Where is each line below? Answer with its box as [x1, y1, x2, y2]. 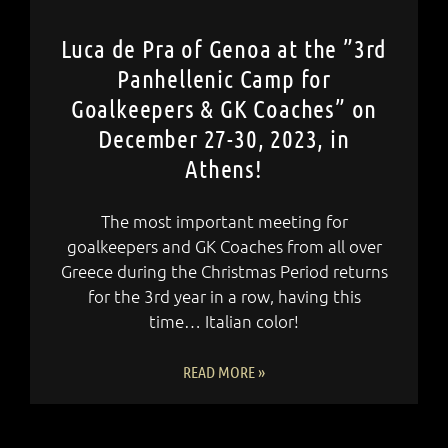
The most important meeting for [100, 210, 348, 233]
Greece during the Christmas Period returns [60, 260, 388, 283]
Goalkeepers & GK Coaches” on [70, 93, 378, 124]
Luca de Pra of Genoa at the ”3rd [60, 33, 388, 64]
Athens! [185, 153, 263, 184]
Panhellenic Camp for [116, 63, 331, 94]
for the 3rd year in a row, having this [87, 285, 361, 308]
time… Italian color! [149, 310, 299, 333]
